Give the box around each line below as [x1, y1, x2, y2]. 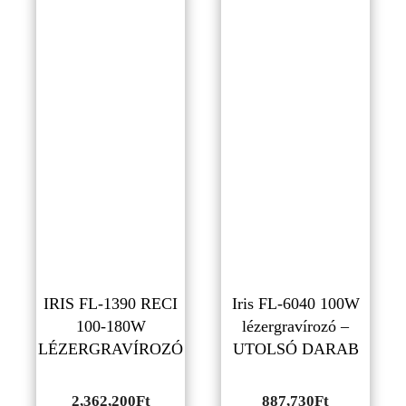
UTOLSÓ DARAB [232, 339, 359, 358]
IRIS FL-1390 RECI [43, 294, 178, 313]
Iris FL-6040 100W [231, 294, 360, 313]
